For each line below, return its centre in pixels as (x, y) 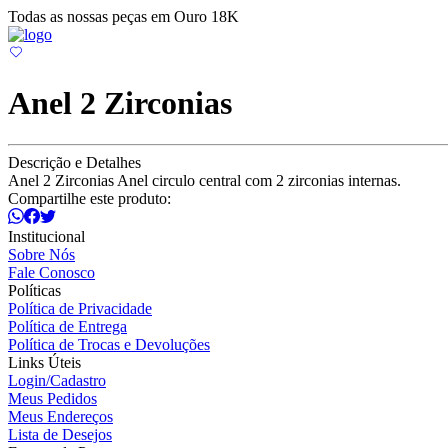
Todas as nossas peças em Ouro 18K (123, 16)
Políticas (34, 290)
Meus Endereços (60, 416)
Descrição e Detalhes (74, 162)
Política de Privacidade (80, 308)
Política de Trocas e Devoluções (109, 344)
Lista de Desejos (60, 434)
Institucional (46, 236)
